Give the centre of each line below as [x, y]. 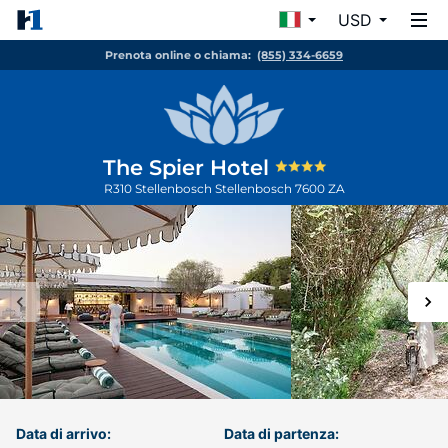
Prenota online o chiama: [178, 55]
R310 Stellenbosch [159, 188]
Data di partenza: [281, 433]
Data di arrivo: [63, 433]
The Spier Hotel [189, 167]
